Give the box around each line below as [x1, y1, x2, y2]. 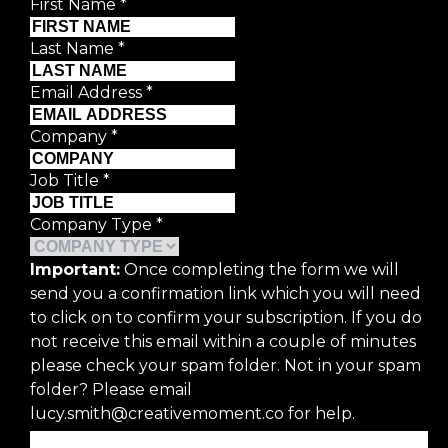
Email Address [30, 82, 146, 102]
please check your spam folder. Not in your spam [30, 355, 421, 375]
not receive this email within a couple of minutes [30, 331, 416, 351]
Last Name [30, 38, 118, 58]
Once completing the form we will [120, 259, 399, 279]
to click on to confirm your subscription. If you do [30, 307, 422, 327]
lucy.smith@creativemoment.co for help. [30, 403, 355, 423]
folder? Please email [30, 379, 192, 399]
